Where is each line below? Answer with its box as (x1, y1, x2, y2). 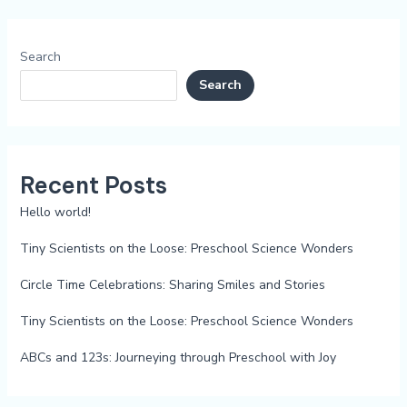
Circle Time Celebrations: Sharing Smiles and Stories (19, 275, 325, 293)
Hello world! (19, 203, 91, 221)
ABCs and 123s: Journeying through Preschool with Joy (19, 348, 336, 366)
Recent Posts (19, 170, 167, 200)
